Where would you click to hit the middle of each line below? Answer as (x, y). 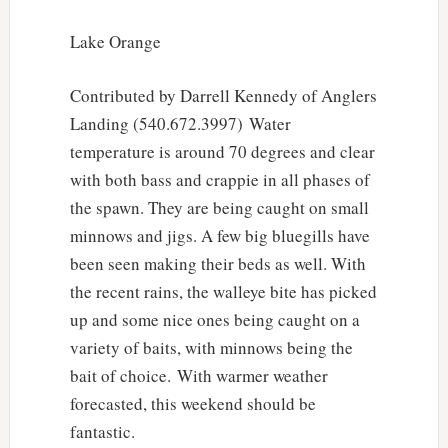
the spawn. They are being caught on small (219, 207)
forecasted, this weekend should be (192, 403)
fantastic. (102, 431)
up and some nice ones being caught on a (214, 319)
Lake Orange (115, 41)
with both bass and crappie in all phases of (219, 179)
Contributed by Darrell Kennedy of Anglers (223, 95)
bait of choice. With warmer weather (198, 375)
